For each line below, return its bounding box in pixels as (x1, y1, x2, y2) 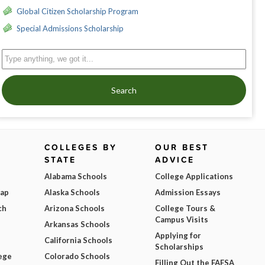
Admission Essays (154, 188, 221, 198)
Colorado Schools (44, 251, 111, 261)
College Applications (154, 172, 233, 182)
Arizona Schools (44, 203, 105, 214)
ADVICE (154, 154, 195, 166)
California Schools (44, 235, 113, 245)
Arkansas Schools (44, 219, 111, 230)
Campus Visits (154, 215, 208, 225)
